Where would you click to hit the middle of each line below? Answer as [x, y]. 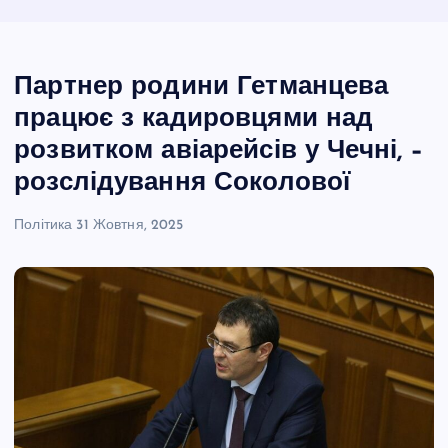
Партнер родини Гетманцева [201, 87]
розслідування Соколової [182, 183]
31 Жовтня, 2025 [130, 225]
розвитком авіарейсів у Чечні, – [219, 151]
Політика [43, 225]
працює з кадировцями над [194, 119]
